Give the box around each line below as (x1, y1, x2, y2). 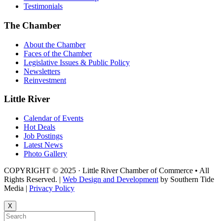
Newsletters (24, 67, 60, 75)
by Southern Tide (158, 175, 214, 184)
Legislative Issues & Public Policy (24, 58, 130, 67)
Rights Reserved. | (4, 175, 63, 184)
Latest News (24, 141, 63, 149)
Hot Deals (24, 123, 55, 132)
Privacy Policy (29, 184, 74, 193)
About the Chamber (24, 40, 85, 49)
